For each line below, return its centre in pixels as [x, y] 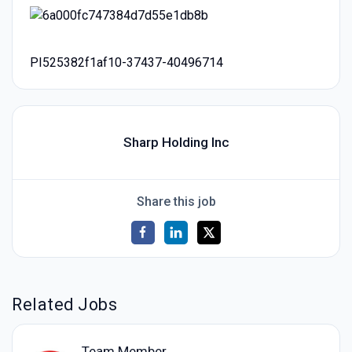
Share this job [176, 201]
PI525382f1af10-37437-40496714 [126, 62]
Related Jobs [65, 305]
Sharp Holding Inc [176, 142]
